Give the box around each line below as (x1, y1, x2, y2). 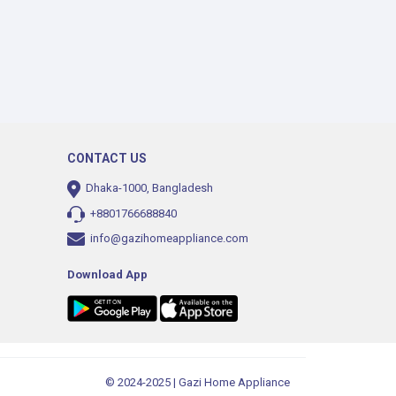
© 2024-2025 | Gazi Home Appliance (105, 375, 293, 389)
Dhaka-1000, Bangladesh (83, 181, 213, 194)
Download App (67, 267, 148, 281)
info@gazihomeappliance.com (90, 231, 248, 245)
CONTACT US (67, 151, 147, 165)
